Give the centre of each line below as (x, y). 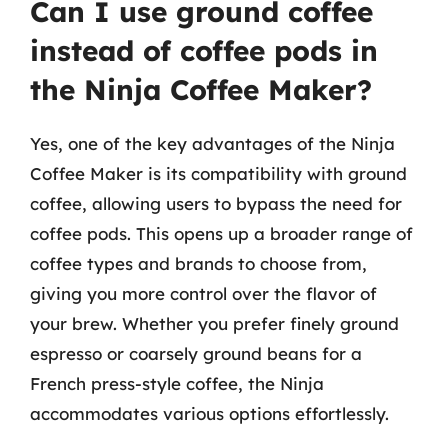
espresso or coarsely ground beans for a (196, 353)
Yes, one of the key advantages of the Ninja (212, 143)
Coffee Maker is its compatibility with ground (218, 173)
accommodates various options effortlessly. (209, 413)
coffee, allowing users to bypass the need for (216, 203)
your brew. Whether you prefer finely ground (214, 323)
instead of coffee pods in (204, 50)
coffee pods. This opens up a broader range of (221, 233)
